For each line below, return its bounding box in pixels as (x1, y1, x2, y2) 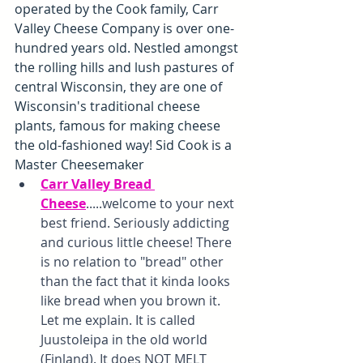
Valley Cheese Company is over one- (15, 19, 234, 38)
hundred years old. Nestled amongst (15, 39, 241, 58)
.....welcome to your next (86, 194, 237, 213)
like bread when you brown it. (41, 292, 224, 310)
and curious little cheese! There (41, 233, 235, 252)
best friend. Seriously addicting (41, 214, 233, 233)
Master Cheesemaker (15, 156, 144, 174)
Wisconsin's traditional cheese (15, 97, 203, 116)
